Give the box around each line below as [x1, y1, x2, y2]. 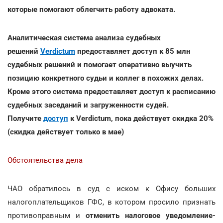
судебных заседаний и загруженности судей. [7, 100, 169, 110]
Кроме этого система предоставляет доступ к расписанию [7, 87, 216, 96]
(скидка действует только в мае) [7, 127, 124, 136]
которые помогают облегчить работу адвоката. [7, 4, 175, 14]
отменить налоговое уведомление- [86, 211, 216, 220]
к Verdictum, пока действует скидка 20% [68, 113, 214, 123]
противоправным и [7, 211, 86, 220]
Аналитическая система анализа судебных [7, 33, 161, 42]
